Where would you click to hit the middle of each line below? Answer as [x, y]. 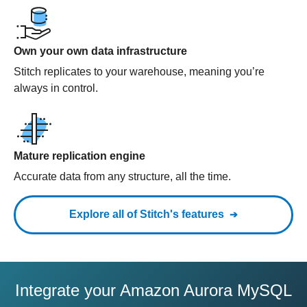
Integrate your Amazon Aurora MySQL [153, 290]
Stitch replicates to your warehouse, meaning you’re [139, 72]
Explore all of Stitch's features [147, 214]
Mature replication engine [79, 156]
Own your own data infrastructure [100, 51]
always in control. [56, 88]
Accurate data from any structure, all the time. [122, 176]
